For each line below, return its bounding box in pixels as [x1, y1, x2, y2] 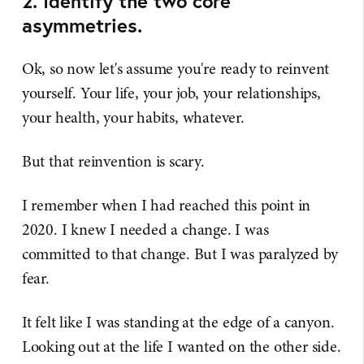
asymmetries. [21, 12, 142, 38]
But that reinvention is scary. [21, 150, 205, 172]
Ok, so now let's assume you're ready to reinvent [21, 58, 330, 80]
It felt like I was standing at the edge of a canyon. [21, 311, 335, 333]
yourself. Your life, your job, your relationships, [21, 82, 321, 104]
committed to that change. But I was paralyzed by [21, 243, 339, 265]
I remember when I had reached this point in [21, 194, 311, 216]
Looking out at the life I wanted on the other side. [21, 336, 341, 357]
